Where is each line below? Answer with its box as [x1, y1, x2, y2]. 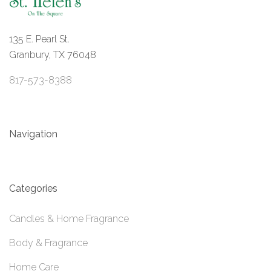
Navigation [9, 128, 57, 140]
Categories [9, 182, 57, 194]
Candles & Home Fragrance [9, 213, 129, 225]
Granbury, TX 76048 [9, 48, 96, 60]
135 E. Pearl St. [9, 33, 70, 45]
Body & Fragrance [9, 237, 88, 249]
